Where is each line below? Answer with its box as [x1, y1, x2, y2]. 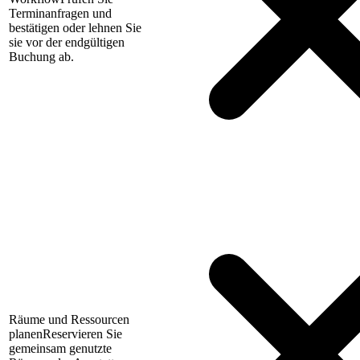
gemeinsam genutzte [9, 342, 112, 356]
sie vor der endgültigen [9, 35, 125, 50]
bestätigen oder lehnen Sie [9, 21, 141, 35]
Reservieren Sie [43, 327, 122, 342]
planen [9, 327, 43, 342]
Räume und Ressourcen [9, 313, 129, 327]
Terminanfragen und [9, 6, 112, 21]
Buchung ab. [9, 50, 74, 64]
